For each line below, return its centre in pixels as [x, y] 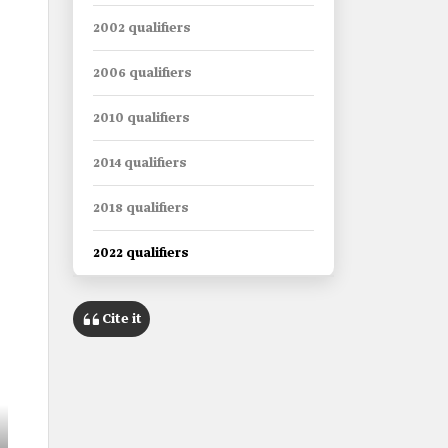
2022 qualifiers [141, 253]
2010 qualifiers [141, 118]
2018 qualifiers [141, 208]
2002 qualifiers [142, 28]
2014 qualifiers [140, 163]
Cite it [122, 319]
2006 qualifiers [142, 73]
